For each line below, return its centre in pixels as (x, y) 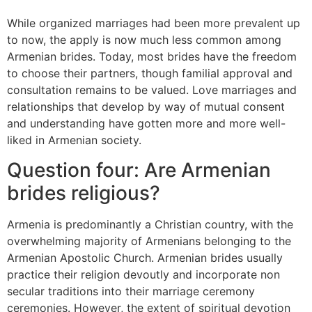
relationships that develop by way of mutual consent (146, 107)
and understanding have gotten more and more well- (146, 124)
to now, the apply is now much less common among (144, 40)
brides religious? (84, 193)
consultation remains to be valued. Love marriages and (152, 90)
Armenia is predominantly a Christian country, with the (150, 224)
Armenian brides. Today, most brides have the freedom (152, 57)
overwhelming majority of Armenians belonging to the (149, 241)
